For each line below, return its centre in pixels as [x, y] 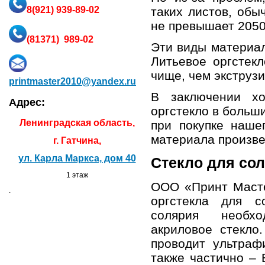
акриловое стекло [205, 230]
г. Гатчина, [77, 140]
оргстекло [180, 111]
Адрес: [27, 102]
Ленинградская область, [77, 122]
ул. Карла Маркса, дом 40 [77, 158]
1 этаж [77, 175]
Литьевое [182, 62]
